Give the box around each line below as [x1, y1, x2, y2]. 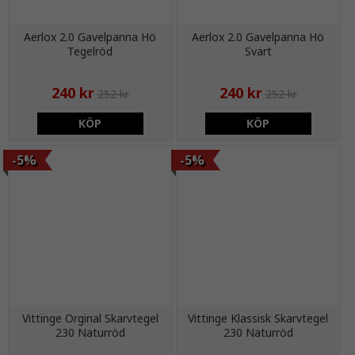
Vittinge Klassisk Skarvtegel [188, 310, 329, 326]
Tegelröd [67, 44, 113, 59]
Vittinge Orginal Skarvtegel [21, 310, 158, 326]
